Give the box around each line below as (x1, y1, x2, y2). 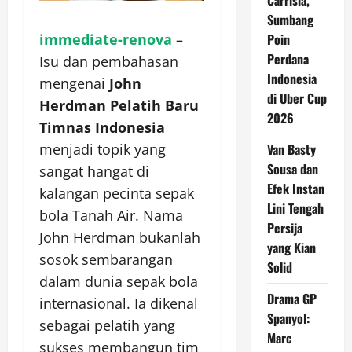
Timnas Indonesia (39, 118, 165, 137)
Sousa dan (266, 159, 318, 178)
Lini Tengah (266, 199, 324, 218)
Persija (266, 218, 302, 237)
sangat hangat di (39, 162, 149, 181)
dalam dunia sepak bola (39, 272, 198, 291)
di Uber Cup (266, 89, 327, 108)
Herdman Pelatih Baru (39, 96, 199, 115)
